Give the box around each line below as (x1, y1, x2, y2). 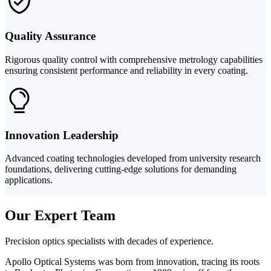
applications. (5, 175, 53, 186)
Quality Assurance (5, 30, 96, 43)
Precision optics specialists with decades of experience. (5, 236, 214, 247)
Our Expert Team (5, 207, 116, 224)
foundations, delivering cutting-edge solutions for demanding (5, 164, 237, 175)
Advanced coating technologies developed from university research (5, 153, 261, 164)
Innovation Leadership (5, 128, 119, 142)
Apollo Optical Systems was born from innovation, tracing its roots (5, 256, 260, 267)
